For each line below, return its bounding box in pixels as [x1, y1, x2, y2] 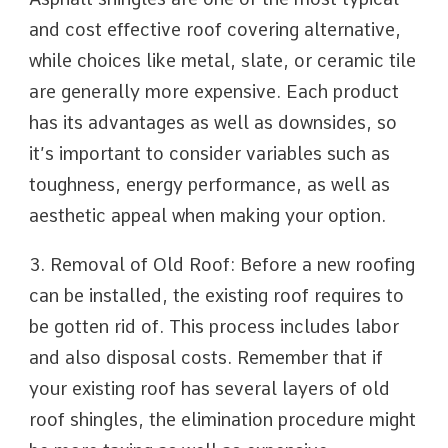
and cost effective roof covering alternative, [29, 19, 401, 40]
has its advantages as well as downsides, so [29, 112, 397, 133]
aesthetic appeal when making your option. [29, 205, 386, 226]
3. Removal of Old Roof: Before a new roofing [29, 254, 415, 275]
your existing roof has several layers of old [29, 378, 390, 399]
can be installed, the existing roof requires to [29, 285, 404, 306]
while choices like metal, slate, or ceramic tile [29, 50, 416, 71]
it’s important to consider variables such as [29, 143, 390, 164]
